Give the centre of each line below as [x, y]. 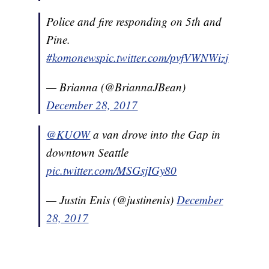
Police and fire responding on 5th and [134, 22]
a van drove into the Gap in [156, 134]
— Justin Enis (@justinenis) [112, 200]
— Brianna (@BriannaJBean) [116, 87]
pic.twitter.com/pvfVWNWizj [164, 58]
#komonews [73, 58]
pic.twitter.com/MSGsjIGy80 [112, 171]
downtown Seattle [88, 153]
